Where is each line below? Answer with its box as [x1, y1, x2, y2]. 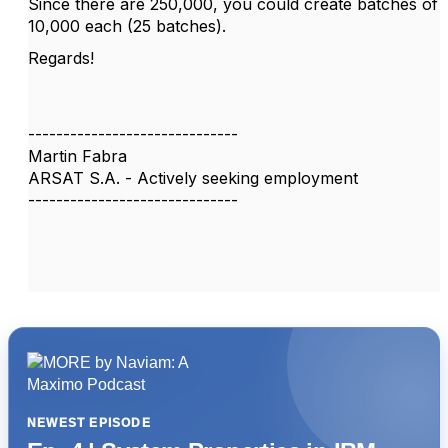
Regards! [28, 48, 94, 68]
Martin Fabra [28, 146, 127, 166]
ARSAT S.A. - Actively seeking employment [28, 168, 358, 188]
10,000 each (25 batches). [28, 16, 226, 36]
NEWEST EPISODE [27, 416, 151, 430]
